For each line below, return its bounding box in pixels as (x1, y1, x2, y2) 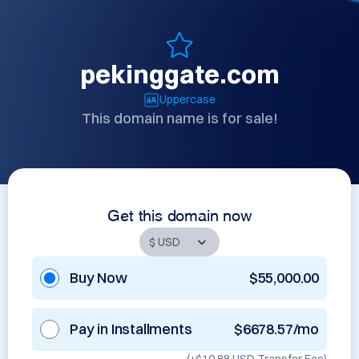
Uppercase (159, 92, 216, 107)
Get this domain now (107, 209, 252, 217)
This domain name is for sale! (81, 109, 278, 127)
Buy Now (70, 268, 127, 287)
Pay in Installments (70, 320, 192, 338)
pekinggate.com (79, 58, 280, 90)
